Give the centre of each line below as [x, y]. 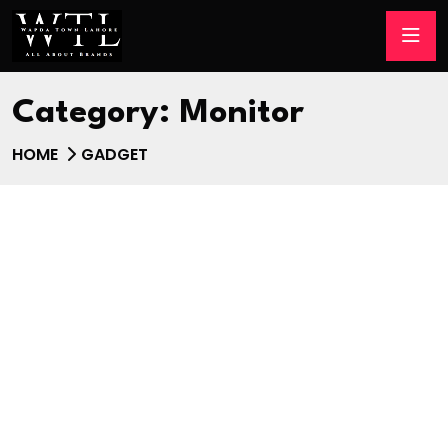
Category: [96, 113]
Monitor [242, 113]
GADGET [114, 154]
